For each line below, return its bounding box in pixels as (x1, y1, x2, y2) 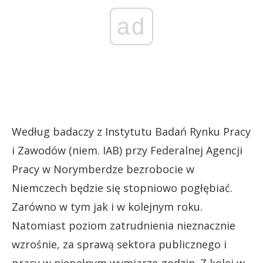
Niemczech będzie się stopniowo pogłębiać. (12, 180, 232, 195)
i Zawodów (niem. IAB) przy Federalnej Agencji (12, 143, 242, 157)
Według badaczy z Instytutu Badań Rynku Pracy (12, 124, 251, 139)
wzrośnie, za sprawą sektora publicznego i (12, 237, 227, 251)
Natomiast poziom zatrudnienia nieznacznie (12, 218, 235, 232)
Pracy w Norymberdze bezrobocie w (12, 161, 194, 176)
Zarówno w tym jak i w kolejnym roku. (12, 199, 203, 214)
